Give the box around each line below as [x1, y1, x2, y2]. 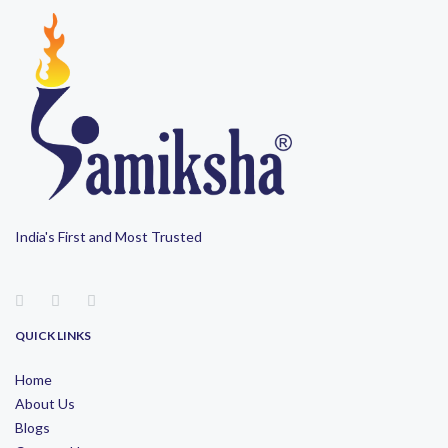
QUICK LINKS [15, 327, 91, 343]
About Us [15, 394, 75, 412]
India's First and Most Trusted [15, 227, 202, 245]
